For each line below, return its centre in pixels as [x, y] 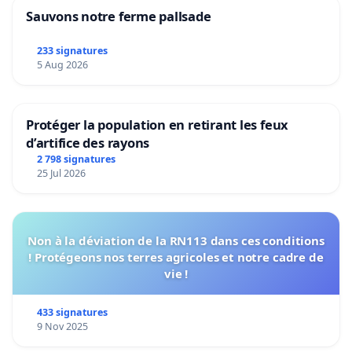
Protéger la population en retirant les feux [158, 124]
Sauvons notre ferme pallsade [119, 16]
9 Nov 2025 [62, 326]
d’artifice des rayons [88, 142]
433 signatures [72, 312]
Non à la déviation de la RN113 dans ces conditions [176, 240]
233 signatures [72, 50]
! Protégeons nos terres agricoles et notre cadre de [176, 257]
